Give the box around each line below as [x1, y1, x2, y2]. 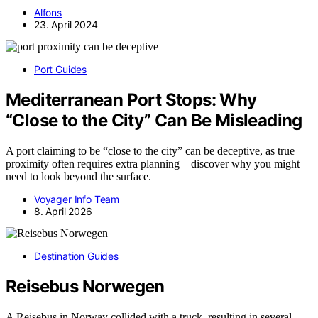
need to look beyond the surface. [6, 170, 151, 182]
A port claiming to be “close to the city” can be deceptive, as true [6, 145, 295, 157]
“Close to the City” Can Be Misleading [6, 110, 302, 131]
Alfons [34, 6, 62, 19]
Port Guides [34, 63, 87, 76]
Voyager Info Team [34, 193, 120, 205]
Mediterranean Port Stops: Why [6, 89, 257, 111]
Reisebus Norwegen [6, 275, 165, 297]
